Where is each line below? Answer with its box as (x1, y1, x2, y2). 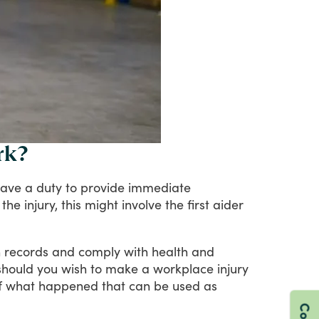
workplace (153, 260, 214, 276)
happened (38, 277, 98, 293)
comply (78, 243, 120, 259)
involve (122, 196, 162, 212)
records (4, 243, 48, 259)
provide (80, 179, 125, 195)
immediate (128, 179, 191, 195)
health (152, 243, 188, 259)
